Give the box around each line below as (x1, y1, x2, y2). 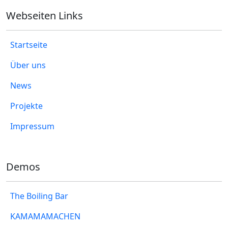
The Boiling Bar (10, 190, 68, 202)
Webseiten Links (6, 9, 83, 22)
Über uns (10, 60, 46, 71)
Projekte (10, 100, 43, 111)
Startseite (10, 39, 47, 50)
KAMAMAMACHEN (10, 211, 80, 222)
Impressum (10, 121, 54, 132)
